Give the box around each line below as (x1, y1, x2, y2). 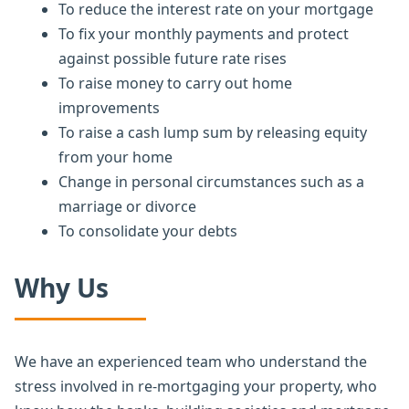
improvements (58, 97, 160, 118)
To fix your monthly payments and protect (58, 23, 349, 44)
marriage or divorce (58, 195, 196, 216)
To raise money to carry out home (58, 72, 292, 93)
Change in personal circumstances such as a (58, 171, 364, 192)
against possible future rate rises (58, 47, 287, 68)
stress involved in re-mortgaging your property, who (15, 375, 377, 396)
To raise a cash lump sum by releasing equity (58, 121, 367, 142)
